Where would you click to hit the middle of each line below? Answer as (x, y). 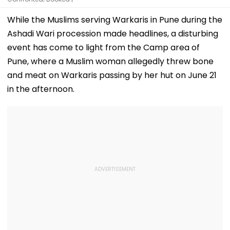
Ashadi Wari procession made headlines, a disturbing (113, 33)
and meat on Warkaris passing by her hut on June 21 (112, 75)
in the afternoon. (41, 89)
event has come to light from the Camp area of (103, 47)
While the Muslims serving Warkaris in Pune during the (115, 20)
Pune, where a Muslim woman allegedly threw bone (110, 61)
